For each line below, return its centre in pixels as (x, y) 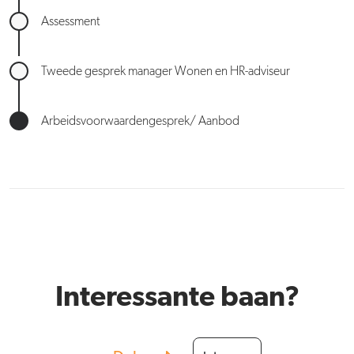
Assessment (70, 22)
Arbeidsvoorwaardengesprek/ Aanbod (140, 121)
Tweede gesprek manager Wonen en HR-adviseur (166, 72)
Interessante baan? (177, 298)
